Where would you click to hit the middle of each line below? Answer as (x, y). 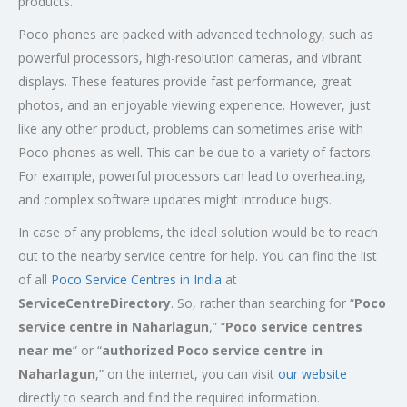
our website (313, 374)
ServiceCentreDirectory (94, 303)
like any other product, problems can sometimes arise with (191, 129)
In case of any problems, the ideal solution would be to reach (198, 232)
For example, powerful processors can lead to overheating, (192, 176)
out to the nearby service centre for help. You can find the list (198, 256)
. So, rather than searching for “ (263, 303)
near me (45, 350)
